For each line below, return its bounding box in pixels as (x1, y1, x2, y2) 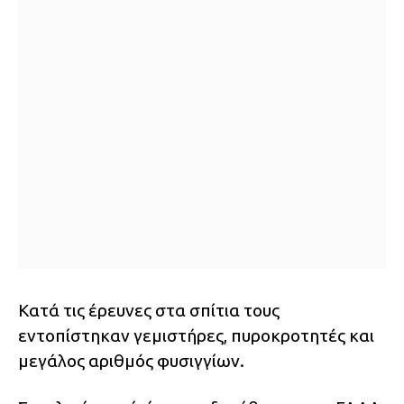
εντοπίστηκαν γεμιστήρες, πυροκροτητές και (18, 326, 374, 346)
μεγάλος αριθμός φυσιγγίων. (18, 351, 244, 372)
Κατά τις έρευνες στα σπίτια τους (18, 300, 280, 321)
